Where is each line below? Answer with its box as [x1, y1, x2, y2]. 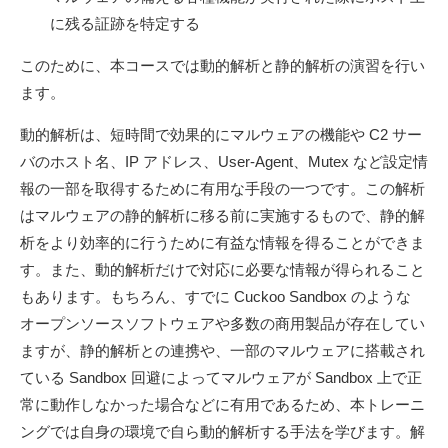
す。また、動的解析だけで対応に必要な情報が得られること [20, 260, 425, 278]
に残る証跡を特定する [50, 14, 200, 32]
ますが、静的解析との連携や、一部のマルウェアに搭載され [20, 341, 425, 359]
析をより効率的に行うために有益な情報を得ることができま [20, 233, 425, 251]
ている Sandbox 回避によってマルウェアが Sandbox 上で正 [20, 368, 422, 386]
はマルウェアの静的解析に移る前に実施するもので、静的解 [20, 206, 425, 224]
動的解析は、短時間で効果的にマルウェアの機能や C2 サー [20, 125, 422, 143]
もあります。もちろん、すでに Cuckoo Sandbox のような [20, 287, 411, 305]
